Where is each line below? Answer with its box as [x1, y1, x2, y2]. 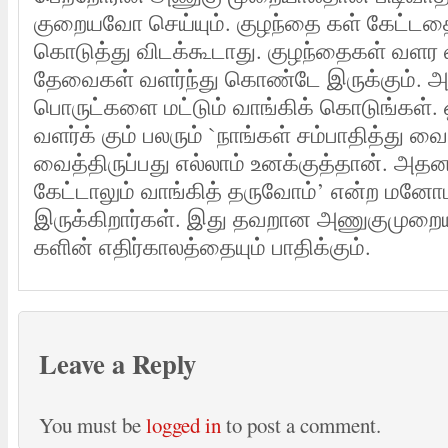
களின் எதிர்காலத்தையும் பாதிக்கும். [34, 231, 371, 261]
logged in [146, 411, 221, 439]
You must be [39, 411, 146, 439]
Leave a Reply [39, 344, 196, 383]
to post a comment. [221, 411, 381, 439]
